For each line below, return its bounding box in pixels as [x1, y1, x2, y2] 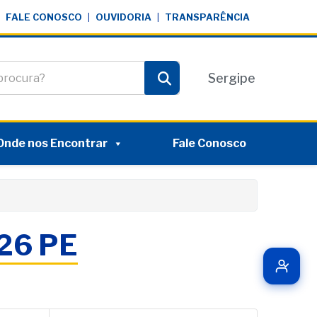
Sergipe [208, 70, 255, 86]
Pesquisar [161, 83, 222, 100]
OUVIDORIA [96, 12, 151, 23]
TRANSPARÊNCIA [165, 12, 250, 23]
